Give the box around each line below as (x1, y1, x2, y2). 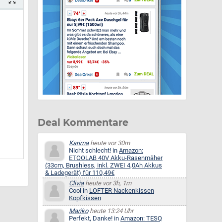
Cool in (69, 187, 89, 195)
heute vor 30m (89, 139, 130, 147)
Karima (69, 139, 89, 147)
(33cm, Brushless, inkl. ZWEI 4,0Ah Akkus (45, 162, 162, 169)
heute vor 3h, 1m (84, 179, 131, 187)
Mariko (69, 207, 88, 215)
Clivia (69, 179, 84, 187)
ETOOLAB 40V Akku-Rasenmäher (69, 154, 163, 162)
